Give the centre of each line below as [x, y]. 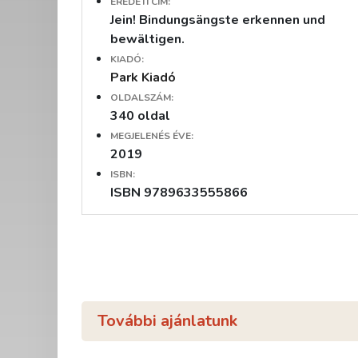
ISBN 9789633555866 [179, 192]
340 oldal [140, 115]
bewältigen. [147, 39]
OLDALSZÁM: [142, 97]
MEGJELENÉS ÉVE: [152, 135]
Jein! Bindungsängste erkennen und [218, 20]
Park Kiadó [143, 77]
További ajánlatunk [167, 320]
